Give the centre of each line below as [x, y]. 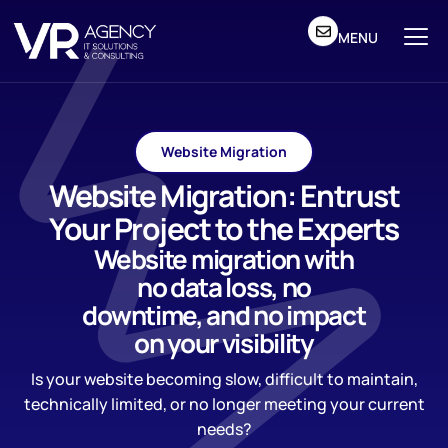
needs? [224, 429]
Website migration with [224, 259]
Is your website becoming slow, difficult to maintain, [224, 379]
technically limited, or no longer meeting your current [224, 404]
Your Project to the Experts [224, 228]
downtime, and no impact [224, 315]
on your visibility [224, 343]
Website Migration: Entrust [224, 195]
